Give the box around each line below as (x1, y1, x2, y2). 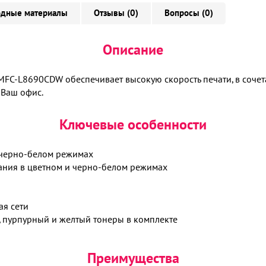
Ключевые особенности (59, 116, 207, 134)
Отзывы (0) (94, 8, 138, 19)
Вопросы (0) (164, 8, 213, 19)
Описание (103, 42, 163, 59)
